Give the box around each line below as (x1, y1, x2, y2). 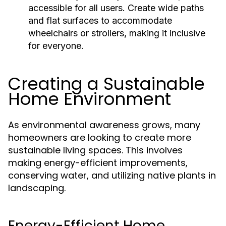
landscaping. (8, 182, 66, 194)
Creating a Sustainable (8, 72, 205, 96)
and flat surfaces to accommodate (28, 15, 172, 26)
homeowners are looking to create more (8, 131, 191, 144)
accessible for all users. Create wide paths (28, 3, 204, 13)
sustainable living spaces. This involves (8, 144, 183, 156)
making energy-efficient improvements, (8, 156, 188, 169)
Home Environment (8, 87, 171, 111)
